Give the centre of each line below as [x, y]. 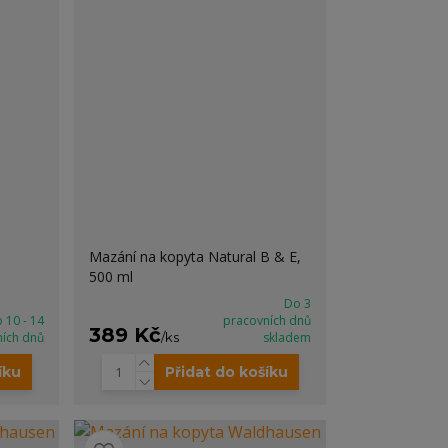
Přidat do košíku [226, 372]
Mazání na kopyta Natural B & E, [195, 256]
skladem [286, 337]
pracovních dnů [266, 320]
